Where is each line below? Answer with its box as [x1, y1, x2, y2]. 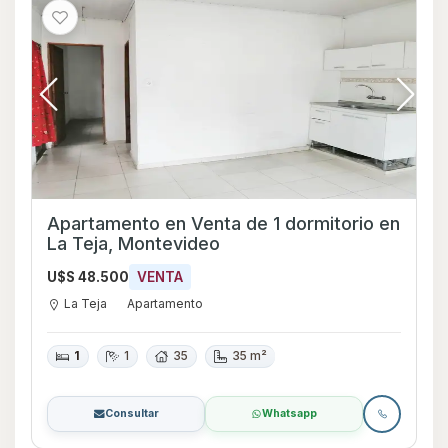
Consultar [104, 407, 159, 421]
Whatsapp [262, 407, 317, 421]
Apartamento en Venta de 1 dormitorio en [47, 213, 379, 235]
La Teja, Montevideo [47, 233, 220, 255]
